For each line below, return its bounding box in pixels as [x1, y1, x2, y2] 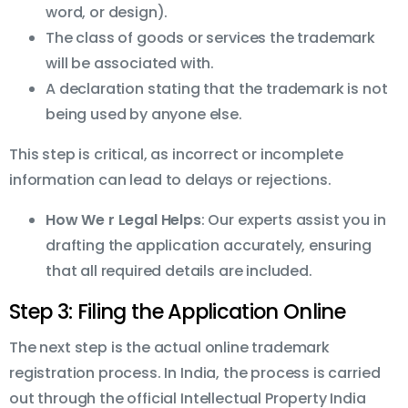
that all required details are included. [46, 260, 312, 282]
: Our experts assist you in [200, 209, 386, 231]
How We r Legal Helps [46, 209, 201, 231]
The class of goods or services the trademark [46, 27, 375, 49]
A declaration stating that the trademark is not [46, 78, 388, 100]
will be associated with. [46, 53, 215, 75]
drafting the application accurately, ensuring [46, 235, 372, 257]
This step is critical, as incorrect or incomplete [9, 144, 344, 166]
